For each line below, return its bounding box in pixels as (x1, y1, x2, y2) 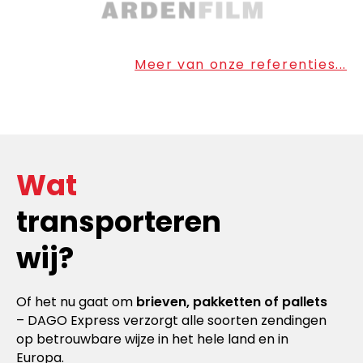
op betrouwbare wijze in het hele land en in (16, 329, 288, 348)
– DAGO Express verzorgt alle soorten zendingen (16, 310, 327, 330)
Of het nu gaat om (16, 292, 136, 311)
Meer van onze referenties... (135, 54, 347, 74)
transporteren (16, 201, 221, 241)
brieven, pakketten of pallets (136, 292, 327, 311)
